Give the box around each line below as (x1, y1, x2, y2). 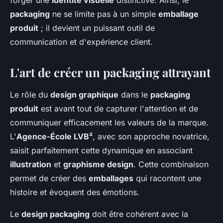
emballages (89, 173, 133, 184)
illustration (10, 159, 51, 170)
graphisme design (63, 159, 133, 170)
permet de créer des (10, 173, 89, 184)
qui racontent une (133, 173, 201, 184)
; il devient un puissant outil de (38, 23, 155, 33)
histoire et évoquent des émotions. (10, 187, 139, 198)
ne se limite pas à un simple (50, 9, 158, 19)
